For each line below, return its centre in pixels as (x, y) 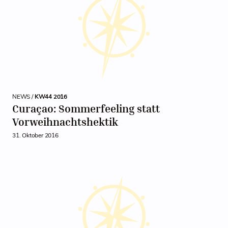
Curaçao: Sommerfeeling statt (86, 109)
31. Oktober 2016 (35, 135)
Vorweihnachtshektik (65, 122)
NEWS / (23, 97)
